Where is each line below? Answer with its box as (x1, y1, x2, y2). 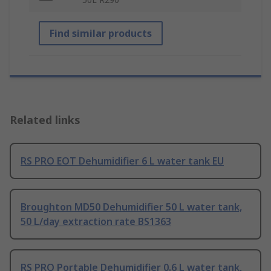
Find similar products (50, 27, 152, 41)
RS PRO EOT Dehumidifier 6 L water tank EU (21, 154, 224, 168)
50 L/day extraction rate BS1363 (21, 215, 171, 229)
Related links (10, 113, 80, 128)
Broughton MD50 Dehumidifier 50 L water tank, (21, 200, 242, 214)
